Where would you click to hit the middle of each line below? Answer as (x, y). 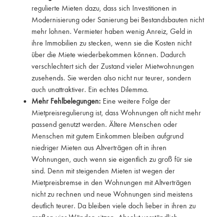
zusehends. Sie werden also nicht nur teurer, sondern (111, 78)
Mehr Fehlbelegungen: (66, 101)
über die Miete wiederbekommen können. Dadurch (109, 55)
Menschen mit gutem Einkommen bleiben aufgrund (108, 136)
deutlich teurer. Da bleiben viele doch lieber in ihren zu (114, 206)
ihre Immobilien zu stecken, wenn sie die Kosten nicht (111, 43)
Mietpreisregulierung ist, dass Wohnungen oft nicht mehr (116, 113)
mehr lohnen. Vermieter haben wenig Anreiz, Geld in (112, 32)
